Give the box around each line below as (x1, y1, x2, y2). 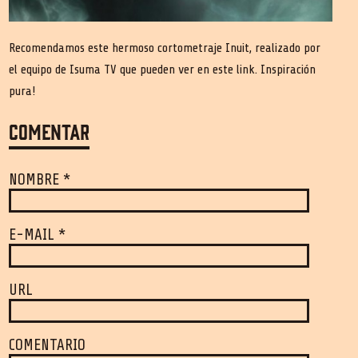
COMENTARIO (9, 336, 86, 355)
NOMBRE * (9, 171, 71, 189)
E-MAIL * (9, 226, 66, 245)
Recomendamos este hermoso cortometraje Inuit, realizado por (9, 41, 321, 56)
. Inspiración (255, 62, 316, 78)
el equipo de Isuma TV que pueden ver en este (9, 62, 234, 78)
